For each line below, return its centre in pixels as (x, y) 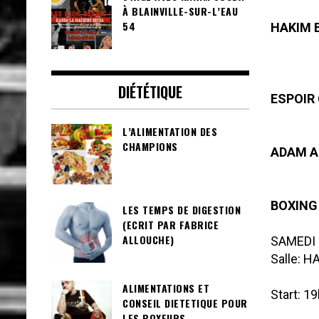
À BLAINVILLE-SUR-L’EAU (180, 11)
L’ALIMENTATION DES (170, 132)
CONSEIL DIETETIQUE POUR (185, 303)
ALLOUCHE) (148, 240)
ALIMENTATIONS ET (166, 288)
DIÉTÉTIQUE (150, 92)
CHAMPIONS (150, 147)
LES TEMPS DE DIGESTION (182, 210)
